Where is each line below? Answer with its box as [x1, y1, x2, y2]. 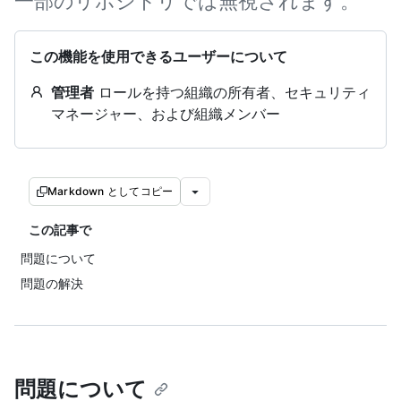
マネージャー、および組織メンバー [51, 105, 280, 123]
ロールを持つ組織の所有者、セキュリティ [94, 83, 371, 101]
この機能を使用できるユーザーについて [30, 47, 287, 65]
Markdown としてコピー [47, 184, 174, 198]
